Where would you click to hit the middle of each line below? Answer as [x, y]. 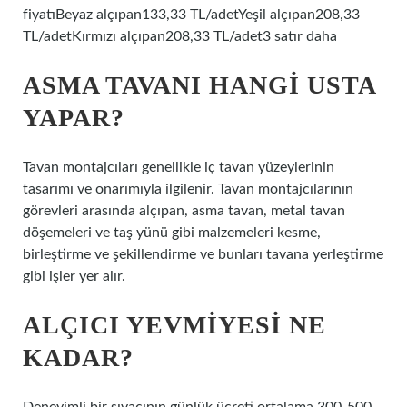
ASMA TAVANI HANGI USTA [199, 85]
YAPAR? [74, 118]
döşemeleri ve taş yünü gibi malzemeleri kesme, [172, 233]
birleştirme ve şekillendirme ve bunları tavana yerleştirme [203, 254]
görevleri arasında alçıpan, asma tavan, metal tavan [184, 211]
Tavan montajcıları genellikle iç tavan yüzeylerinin [179, 167]
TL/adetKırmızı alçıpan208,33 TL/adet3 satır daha [180, 36]
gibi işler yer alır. [74, 276]
